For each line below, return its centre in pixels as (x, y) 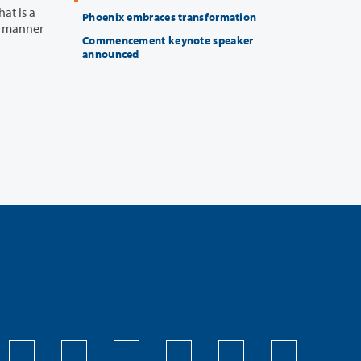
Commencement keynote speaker (168, 41)
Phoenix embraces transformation (170, 17)
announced (111, 54)
